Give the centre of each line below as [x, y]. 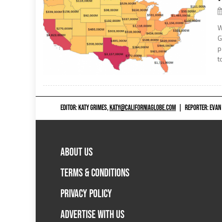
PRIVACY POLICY [86, 194]
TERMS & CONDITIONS [95, 173]
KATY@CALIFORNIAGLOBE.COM [143, 108]
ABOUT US [77, 152]
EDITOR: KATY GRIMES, [85, 108]
